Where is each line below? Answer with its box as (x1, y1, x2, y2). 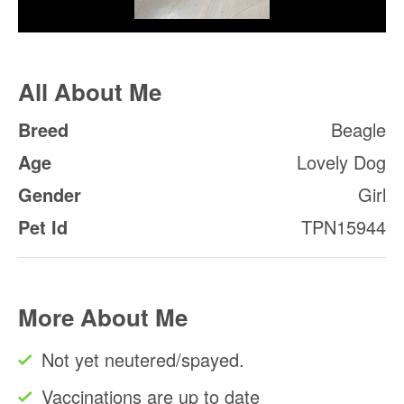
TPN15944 (301, 213, 386, 240)
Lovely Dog (297, 148, 386, 175)
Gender (18, 180, 81, 207)
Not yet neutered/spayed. (41, 345, 244, 372)
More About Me (18, 299, 188, 334)
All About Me (18, 74, 161, 108)
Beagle (331, 115, 386, 142)
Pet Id (18, 213, 68, 240)
